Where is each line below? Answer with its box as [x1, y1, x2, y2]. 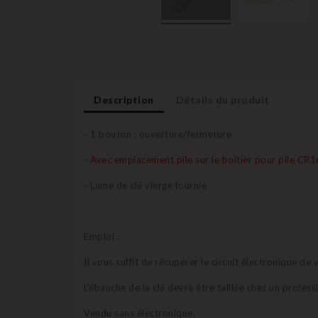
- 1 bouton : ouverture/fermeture [84, 128, 231, 141]
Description [94, 94, 154, 106]
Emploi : [84, 231, 119, 243]
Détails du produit [175, 94, 270, 106]
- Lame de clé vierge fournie [84, 180, 207, 192]
